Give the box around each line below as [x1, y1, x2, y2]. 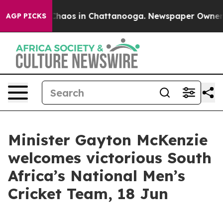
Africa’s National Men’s [8, 166, 185, 185]
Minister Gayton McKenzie [8, 130, 208, 149]
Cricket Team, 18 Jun [8, 184, 168, 203]
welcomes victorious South [8, 148, 212, 167]
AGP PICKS [6, 11, 46, 20]
